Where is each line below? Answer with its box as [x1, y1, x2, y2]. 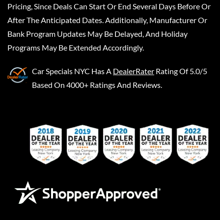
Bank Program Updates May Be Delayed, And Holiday [7, 29, 188, 38]
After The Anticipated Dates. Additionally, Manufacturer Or [7, 15, 207, 25]
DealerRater [113, 66, 154, 76]
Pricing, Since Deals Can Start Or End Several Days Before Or [7, 1, 211, 11]
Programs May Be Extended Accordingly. [7, 43, 144, 52]
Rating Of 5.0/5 [156, 66, 207, 76]
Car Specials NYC [32, 66, 90, 76]
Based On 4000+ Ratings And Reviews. [32, 80, 162, 89]
